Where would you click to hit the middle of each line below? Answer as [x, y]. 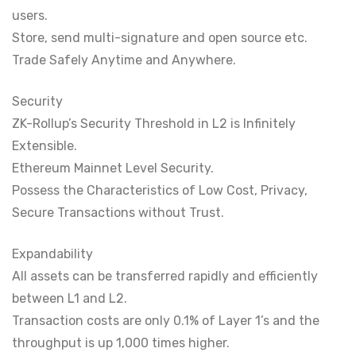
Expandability [52, 254]
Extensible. [44, 146]
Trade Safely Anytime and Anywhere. [124, 60]
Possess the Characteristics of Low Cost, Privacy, [160, 190]
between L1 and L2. [70, 298]
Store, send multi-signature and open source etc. [160, 38]
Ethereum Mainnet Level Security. [113, 168]
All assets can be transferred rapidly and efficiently [165, 276]
